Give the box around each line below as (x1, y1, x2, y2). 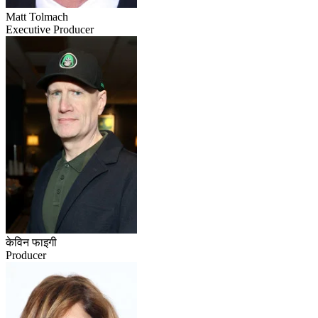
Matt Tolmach (6, 10, 68, 23)
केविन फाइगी (6, 236, 57, 248)
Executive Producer (6, 23, 94, 35)
